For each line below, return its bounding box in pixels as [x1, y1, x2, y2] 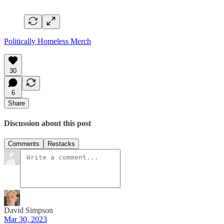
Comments [8, 140, 39, 148]
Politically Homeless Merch [4, 36, 91, 45]
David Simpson [4, 206, 53, 215]
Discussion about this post [4, 118, 91, 127]
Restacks [47, 140, 75, 148]
